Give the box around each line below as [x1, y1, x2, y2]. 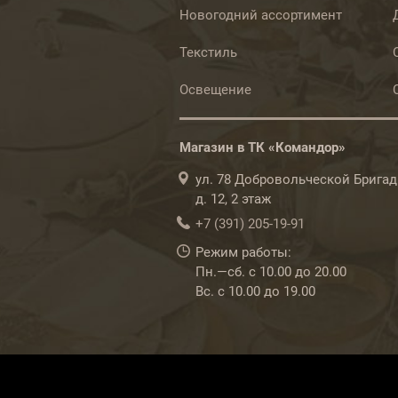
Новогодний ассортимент [179, 7, 342, 23]
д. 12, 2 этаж [195, 191, 271, 207]
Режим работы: [195, 244, 291, 260]
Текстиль [179, 44, 237, 60]
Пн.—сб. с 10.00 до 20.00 [195, 264, 346, 280]
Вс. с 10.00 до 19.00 [195, 283, 315, 299]
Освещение [179, 82, 251, 98]
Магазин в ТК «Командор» [179, 139, 346, 155]
